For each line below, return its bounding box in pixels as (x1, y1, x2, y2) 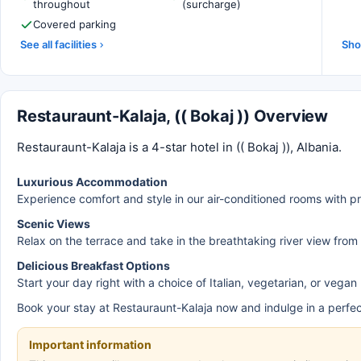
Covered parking (33, 18, 116, 31)
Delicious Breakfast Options (17, 259, 170, 272)
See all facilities (20, 38, 97, 51)
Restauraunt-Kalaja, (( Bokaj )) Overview (17, 106, 328, 126)
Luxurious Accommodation (17, 175, 168, 189)
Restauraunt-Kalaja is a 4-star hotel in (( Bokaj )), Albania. (17, 139, 342, 155)
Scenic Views (17, 217, 90, 230)
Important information (29, 338, 151, 351)
